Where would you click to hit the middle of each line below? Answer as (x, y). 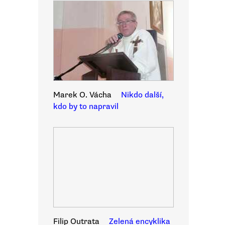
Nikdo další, (142, 95)
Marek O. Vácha (82, 95)
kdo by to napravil (86, 106)
